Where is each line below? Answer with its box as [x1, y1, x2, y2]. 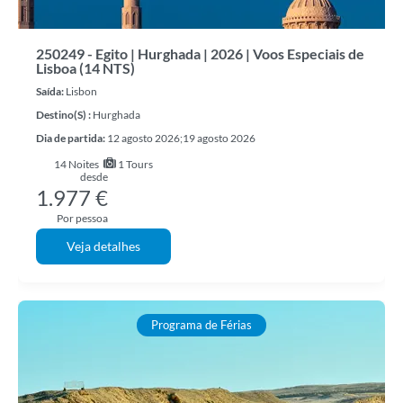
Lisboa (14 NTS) [36, 59, 135, 76]
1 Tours [115, 157, 153, 171]
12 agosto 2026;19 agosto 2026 [107, 131, 255, 145]
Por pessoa [57, 211, 108, 225]
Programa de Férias [151, 318, 252, 332]
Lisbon [64, 85, 97, 98]
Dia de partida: [36, 131, 107, 145]
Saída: [36, 85, 64, 98]
